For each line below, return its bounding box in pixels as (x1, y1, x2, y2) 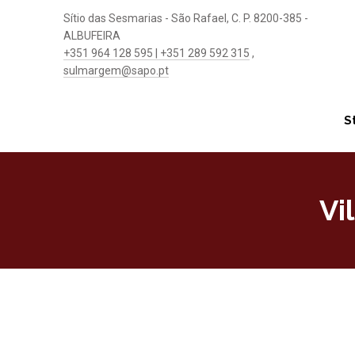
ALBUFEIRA (63, 29, 120, 42)
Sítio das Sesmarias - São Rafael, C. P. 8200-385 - (63, 12, 308, 25)
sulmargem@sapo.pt (63, 64, 169, 77)
